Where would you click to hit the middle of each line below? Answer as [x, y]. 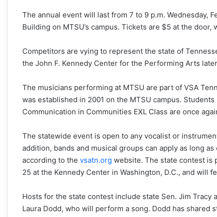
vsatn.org [96, 160]
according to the [51, 160]
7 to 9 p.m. [147, 15]
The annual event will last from [76, 15]
